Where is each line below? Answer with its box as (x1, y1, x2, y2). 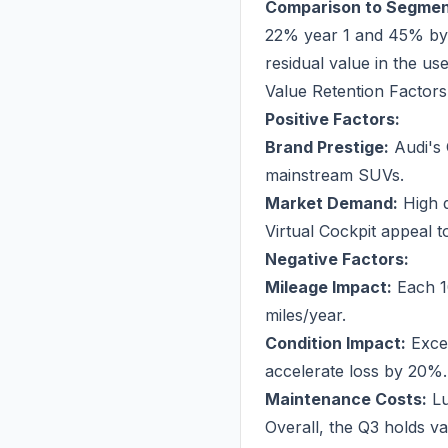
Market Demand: (265, 193, 398, 213)
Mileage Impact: (265, 277, 392, 297)
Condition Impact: (265, 333, 406, 353)
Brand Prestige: (265, 137, 389, 157)
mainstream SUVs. (265, 165, 404, 185)
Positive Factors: (265, 109, 400, 129)
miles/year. (265, 305, 346, 325)
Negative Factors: (265, 249, 409, 269)
